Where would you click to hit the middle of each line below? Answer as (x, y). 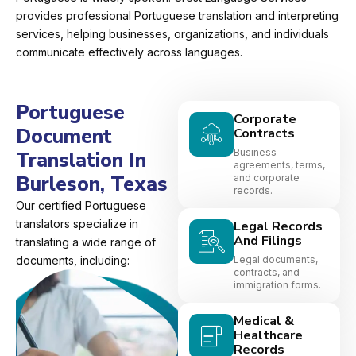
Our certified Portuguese (81, 206)
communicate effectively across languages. (129, 52)
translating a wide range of (86, 242)
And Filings (268, 241)
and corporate (267, 178)
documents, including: (73, 261)
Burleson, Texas (92, 185)
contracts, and (267, 273)
